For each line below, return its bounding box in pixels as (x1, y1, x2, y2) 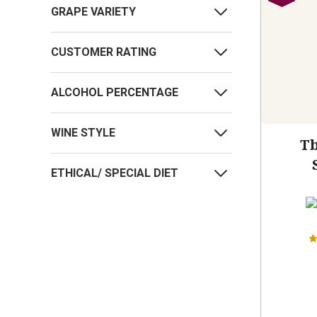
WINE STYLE (51, 126, 115, 140)
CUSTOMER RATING (51, 45, 156, 59)
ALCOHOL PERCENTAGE (51, 86, 178, 100)
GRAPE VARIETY (51, 5, 136, 19)
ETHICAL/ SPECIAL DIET (51, 166, 178, 180)
